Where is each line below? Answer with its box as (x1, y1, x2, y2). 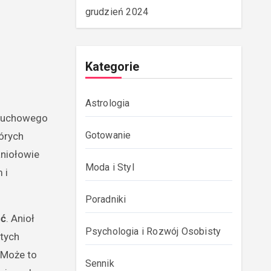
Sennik (85, 258, 114, 269)
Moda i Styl (85, 162, 134, 173)
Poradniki (85, 194, 126, 205)
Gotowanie (85, 129, 131, 141)
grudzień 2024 (85, 6, 149, 18)
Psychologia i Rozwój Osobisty (85, 226, 221, 237)
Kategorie (85, 59, 139, 74)
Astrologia (85, 97, 130, 109)
